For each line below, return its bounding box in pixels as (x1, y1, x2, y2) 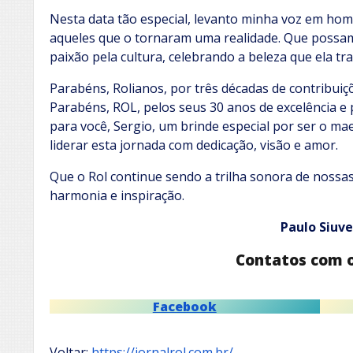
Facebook (152, 297, 217, 315)
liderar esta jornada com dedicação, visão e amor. (50, 136, 338, 154)
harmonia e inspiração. (50, 187, 184, 204)
